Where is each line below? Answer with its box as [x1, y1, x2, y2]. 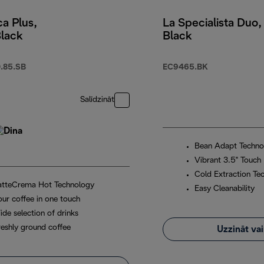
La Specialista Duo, [163, 18, 262, 29]
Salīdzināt [80, 96, 114, 104]
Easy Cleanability [194, 185, 255, 193]
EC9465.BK [163, 64, 208, 72]
